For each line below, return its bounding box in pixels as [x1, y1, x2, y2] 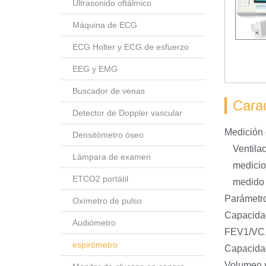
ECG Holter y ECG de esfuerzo [72, 42, 189, 52]
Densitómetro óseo [72, 129, 144, 140]
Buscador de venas [72, 85, 145, 96]
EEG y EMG [72, 64, 118, 74]
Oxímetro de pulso [72, 195, 142, 205]
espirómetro [72, 239, 118, 249]
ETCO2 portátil [72, 173, 128, 183]
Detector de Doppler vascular [72, 107, 182, 118]
